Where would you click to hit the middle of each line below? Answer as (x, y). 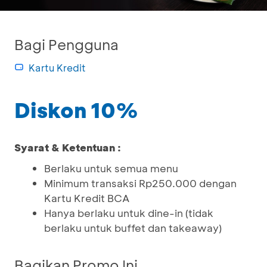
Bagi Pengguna (66, 44)
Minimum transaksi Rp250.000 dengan (140, 183)
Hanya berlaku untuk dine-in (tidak (129, 213)
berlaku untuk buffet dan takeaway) (133, 228)
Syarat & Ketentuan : (68, 147)
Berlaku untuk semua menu (111, 168)
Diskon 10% (76, 110)
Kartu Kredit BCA (87, 198)
